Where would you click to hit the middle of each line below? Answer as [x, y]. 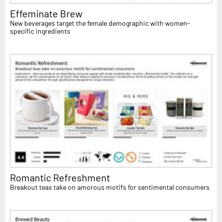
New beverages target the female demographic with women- [100, 23]
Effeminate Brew [46, 13]
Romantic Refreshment [60, 178]
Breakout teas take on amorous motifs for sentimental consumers [110, 187]
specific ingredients [40, 31]
